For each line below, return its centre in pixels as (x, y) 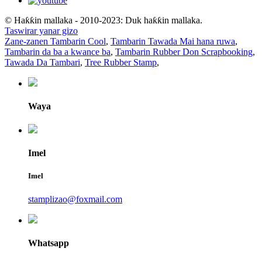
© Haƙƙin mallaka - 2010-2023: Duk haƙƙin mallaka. (104, 20)
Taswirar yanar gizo (41, 30)
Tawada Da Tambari (42, 62)
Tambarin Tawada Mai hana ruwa (173, 41)
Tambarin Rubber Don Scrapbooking (184, 51)
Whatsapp (49, 243)
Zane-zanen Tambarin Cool (55, 41)
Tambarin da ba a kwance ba (58, 51)
